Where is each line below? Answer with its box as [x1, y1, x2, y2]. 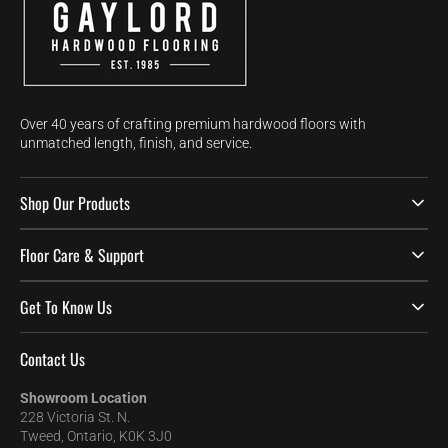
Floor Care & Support [20, 243, 144, 267]
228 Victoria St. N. [20, 409, 130, 425]
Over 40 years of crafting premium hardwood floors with [20, 116, 366, 132]
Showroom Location [20, 390, 147, 406]
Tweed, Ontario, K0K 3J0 [20, 428, 172, 444]
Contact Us [20, 347, 85, 371]
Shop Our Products [20, 191, 130, 215]
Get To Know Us [20, 295, 112, 319]
